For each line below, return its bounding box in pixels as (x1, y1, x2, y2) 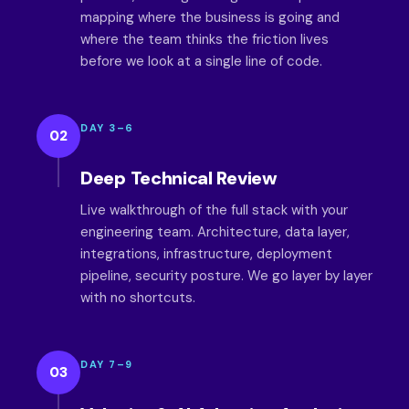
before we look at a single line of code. (80, 52, 322, 70)
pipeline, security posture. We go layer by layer (80, 267, 372, 285)
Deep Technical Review (80, 166, 278, 190)
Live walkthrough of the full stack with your (80, 201, 348, 219)
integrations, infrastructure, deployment (80, 245, 332, 263)
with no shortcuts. (80, 288, 195, 307)
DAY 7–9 (80, 358, 133, 371)
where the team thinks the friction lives (80, 30, 329, 48)
